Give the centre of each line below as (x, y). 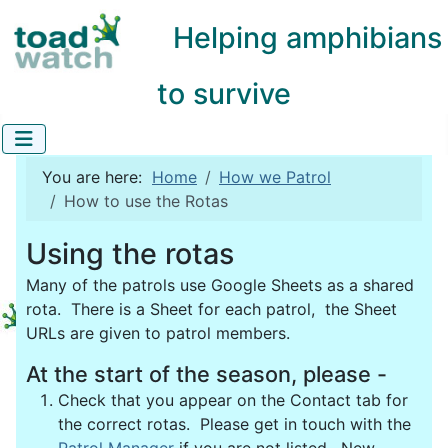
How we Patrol (275, 176)
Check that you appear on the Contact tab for (233, 400)
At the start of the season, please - (209, 373)
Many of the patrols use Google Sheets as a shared (220, 284)
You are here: (97, 176)
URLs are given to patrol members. (163, 332)
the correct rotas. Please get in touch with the (234, 424)
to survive (224, 93)
